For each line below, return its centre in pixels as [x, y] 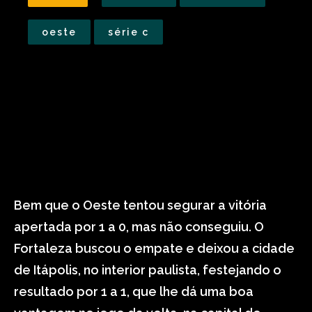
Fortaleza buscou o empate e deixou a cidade [154, 248]
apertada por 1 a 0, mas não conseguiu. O [139, 227]
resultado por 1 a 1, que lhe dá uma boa [134, 291]
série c [128, 32]
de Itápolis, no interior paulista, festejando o [148, 270]
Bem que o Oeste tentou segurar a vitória [140, 205]
